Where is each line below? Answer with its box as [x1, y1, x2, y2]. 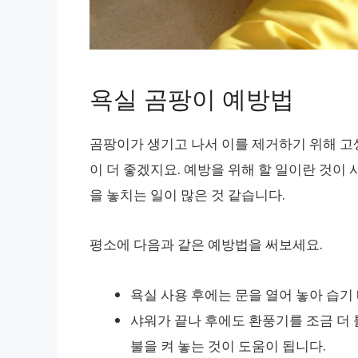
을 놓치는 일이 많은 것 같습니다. [89, 185, 285, 204]
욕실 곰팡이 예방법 [89, 82, 294, 115]
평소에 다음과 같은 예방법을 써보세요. [89, 235, 323, 254]
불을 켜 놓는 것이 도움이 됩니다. [130, 336, 326, 356]
